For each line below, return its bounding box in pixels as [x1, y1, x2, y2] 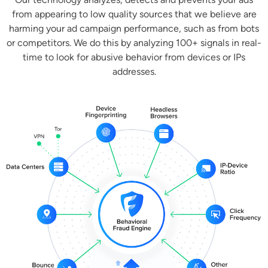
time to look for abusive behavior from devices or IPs [23, 51, 245, 63]
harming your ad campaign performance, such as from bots [9, 23, 259, 35]
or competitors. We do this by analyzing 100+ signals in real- [7, 37, 261, 49]
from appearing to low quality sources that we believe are [11, 8, 257, 20]
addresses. [112, 66, 156, 78]
